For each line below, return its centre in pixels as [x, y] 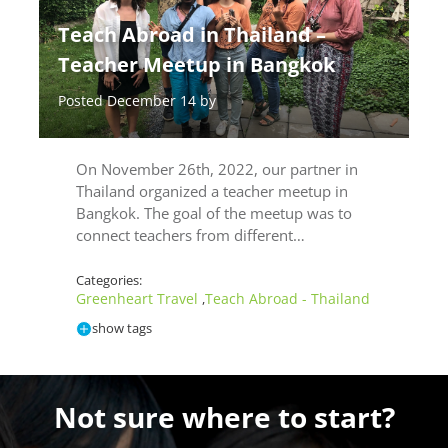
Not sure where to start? [224, 416]
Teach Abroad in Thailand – [191, 35]
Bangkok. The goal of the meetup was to [214, 213]
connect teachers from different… [190, 235]
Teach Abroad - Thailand [287, 299]
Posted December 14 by [136, 101]
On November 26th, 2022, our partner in [217, 169]
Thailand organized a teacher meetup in [212, 191]
